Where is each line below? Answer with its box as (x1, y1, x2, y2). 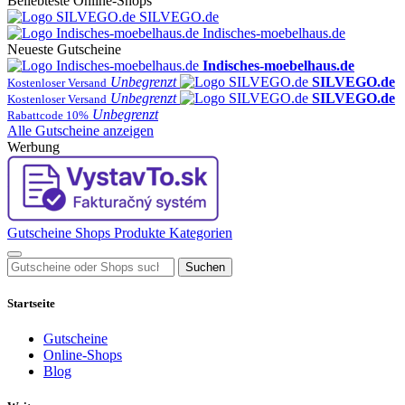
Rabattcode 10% (7, 108, 89, 122)
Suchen (185, 259, 225, 274)
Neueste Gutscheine (7, 41, 121, 57)
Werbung (7, 138, 60, 155)
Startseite (7, 297, 55, 311)
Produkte (114, 224, 165, 240)
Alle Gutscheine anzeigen (7, 122, 154, 138)
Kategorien (169, 224, 232, 240)
